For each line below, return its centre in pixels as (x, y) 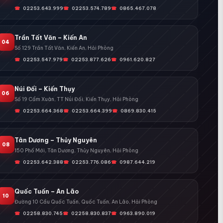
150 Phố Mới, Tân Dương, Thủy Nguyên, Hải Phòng (76, 150)
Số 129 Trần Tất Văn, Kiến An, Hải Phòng (64, 48)
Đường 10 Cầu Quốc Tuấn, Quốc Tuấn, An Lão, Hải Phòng (86, 202)
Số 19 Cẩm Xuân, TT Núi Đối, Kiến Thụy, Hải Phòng (76, 99)
